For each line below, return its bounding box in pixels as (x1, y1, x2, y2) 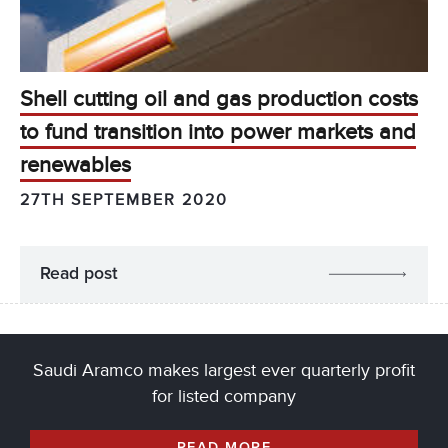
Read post (40, 265, 118, 284)
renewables (20, 152, 131, 180)
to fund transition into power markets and (20, 119, 416, 147)
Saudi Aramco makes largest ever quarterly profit (33, 359, 415, 381)
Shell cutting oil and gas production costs (20, 86, 418, 114)
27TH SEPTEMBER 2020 (20, 190, 228, 211)
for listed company (152, 385, 296, 407)
